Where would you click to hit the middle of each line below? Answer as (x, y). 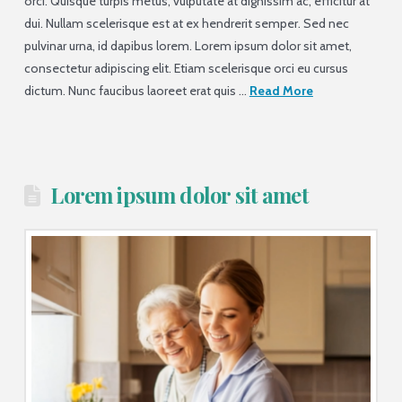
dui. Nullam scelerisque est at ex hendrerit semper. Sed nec (186, 24)
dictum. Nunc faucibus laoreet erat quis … (136, 91)
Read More (281, 91)
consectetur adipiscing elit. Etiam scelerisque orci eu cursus (186, 69)
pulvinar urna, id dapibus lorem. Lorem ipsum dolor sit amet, (188, 46)
